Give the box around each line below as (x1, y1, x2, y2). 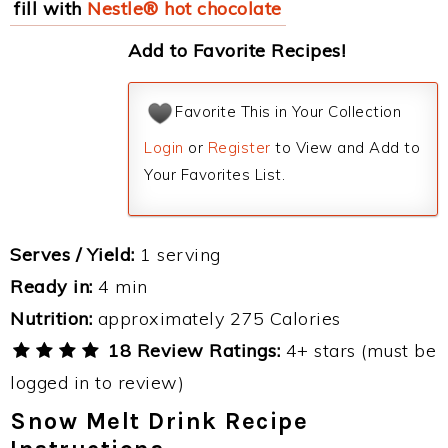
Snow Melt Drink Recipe (10, 407, 308, 435)
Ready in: (10, 275, 93, 298)
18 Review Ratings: (102, 339, 281, 362)
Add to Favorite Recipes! (128, 39, 345, 62)
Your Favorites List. (144, 165, 285, 184)
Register (207, 138, 271, 157)
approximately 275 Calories (92, 307, 341, 330)
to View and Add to (270, 138, 420, 157)
